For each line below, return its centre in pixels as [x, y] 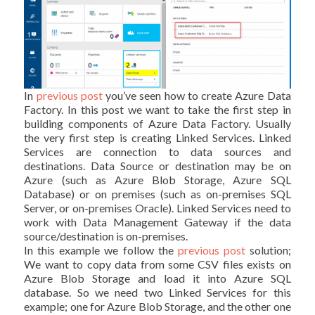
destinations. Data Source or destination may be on [157, 165]
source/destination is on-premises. [106, 236]
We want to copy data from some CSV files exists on [157, 264]
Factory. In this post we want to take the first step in [157, 109]
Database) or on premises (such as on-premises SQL [157, 193]
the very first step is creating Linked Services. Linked [157, 137]
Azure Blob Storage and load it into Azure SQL [157, 278]
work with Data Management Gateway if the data [157, 221]
